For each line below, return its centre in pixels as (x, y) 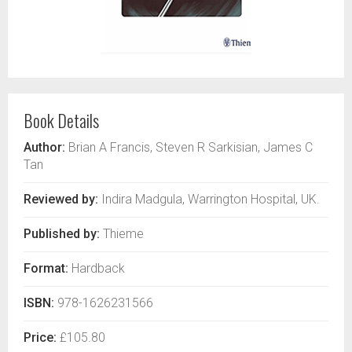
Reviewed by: (61, 199)
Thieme (122, 234)
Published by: (62, 234)
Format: (46, 268)
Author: (44, 147)
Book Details (61, 120)
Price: (40, 337)
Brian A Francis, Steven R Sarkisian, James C (189, 147)
